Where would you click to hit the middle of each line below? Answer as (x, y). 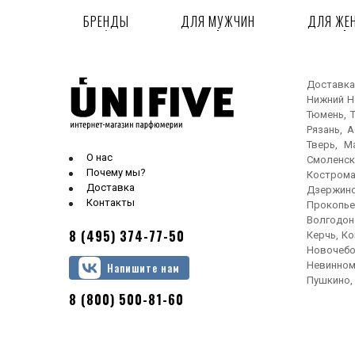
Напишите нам (143, 267)
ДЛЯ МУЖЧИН (218, 21)
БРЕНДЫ (106, 21)
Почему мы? (116, 172)
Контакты (111, 202)
